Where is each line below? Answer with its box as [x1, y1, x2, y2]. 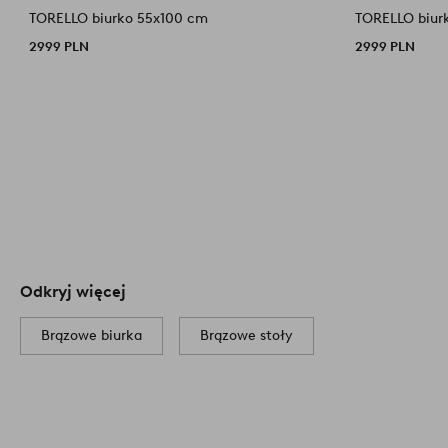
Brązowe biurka [41, 326, 142, 344]
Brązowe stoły [200, 326, 293, 344]
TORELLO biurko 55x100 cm [29, 9, 209, 27]
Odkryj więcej [20, 281, 126, 301]
